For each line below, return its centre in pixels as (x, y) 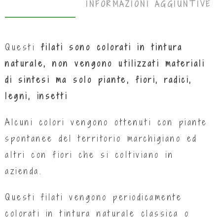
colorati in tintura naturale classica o (97, 213)
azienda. (23, 171)
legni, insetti (36, 96)
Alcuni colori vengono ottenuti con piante (106, 122)
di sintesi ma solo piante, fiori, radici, (99, 79)
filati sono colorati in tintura (111, 47)
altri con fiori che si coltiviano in (89, 154)
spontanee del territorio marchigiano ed (101, 138)
